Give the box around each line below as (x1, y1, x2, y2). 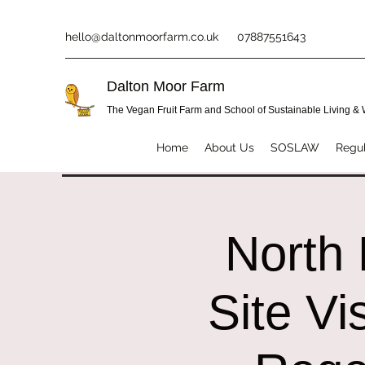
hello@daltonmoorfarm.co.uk (65, 30, 218, 43)
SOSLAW (270, 140, 319, 154)
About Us (204, 140, 254, 154)
